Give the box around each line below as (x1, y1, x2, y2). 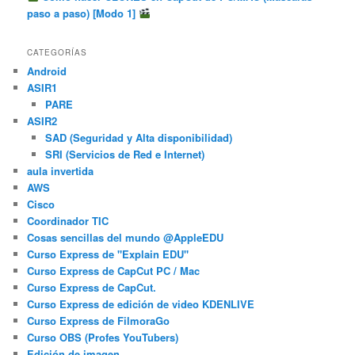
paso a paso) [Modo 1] (27, 5, 139, 21)
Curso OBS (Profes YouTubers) (27, 330, 179, 345)
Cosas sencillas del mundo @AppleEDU (27, 230, 224, 246)
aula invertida (27, 163, 94, 179)
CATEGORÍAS (27, 47, 88, 59)
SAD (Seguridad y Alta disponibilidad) (44, 130, 232, 146)
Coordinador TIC (27, 213, 109, 229)
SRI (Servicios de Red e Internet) (44, 147, 204, 162)
